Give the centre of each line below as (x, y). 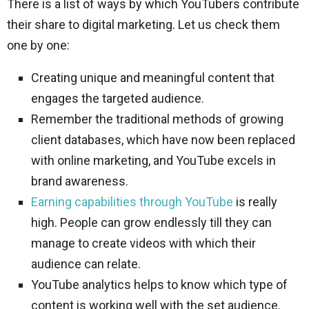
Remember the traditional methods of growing (157, 119)
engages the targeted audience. (119, 98)
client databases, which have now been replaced (163, 140)
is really (255, 202)
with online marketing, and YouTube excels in (153, 160)
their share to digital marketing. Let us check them (143, 24)
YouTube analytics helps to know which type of (159, 285)
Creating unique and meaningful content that (153, 78)
